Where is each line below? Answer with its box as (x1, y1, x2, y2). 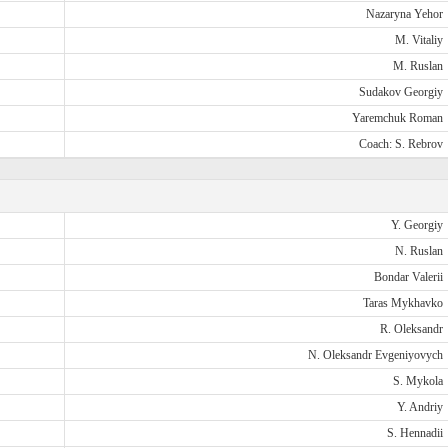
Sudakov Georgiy (358, 85, 443, 99)
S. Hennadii (386, 426, 443, 440)
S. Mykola (392, 374, 443, 388)
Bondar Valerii (373, 270, 443, 284)
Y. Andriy (396, 400, 443, 414)
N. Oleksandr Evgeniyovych (307, 348, 443, 362)
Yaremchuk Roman (351, 111, 443, 125)
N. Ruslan (394, 244, 443, 258)
